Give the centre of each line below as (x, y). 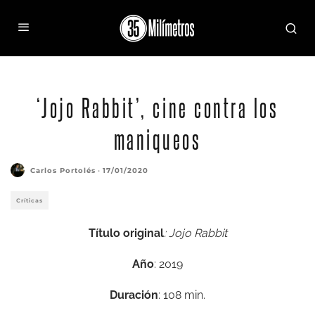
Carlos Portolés (63, 170)
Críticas (30, 200)
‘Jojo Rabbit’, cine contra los (157, 107)
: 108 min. (182, 295)
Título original (126, 233)
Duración (134, 295)
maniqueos (157, 139)
